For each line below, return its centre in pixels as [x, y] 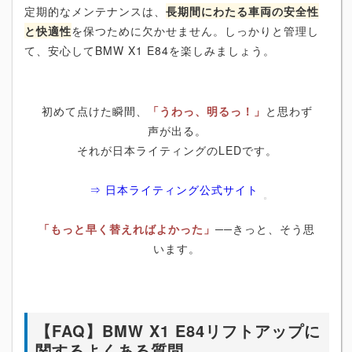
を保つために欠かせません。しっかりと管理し [195, 31]
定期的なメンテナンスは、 [95, 11]
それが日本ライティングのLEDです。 [177, 150]
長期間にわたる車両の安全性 [242, 11]
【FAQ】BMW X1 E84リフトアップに [178, 331]
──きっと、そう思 [265, 229]
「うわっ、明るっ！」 [206, 111]
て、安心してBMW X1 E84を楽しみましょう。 [150, 51]
